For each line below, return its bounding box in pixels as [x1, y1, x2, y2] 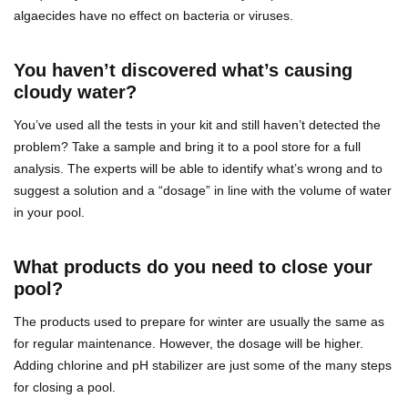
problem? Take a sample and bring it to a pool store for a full [14, 139, 361, 155]
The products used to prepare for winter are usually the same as [14, 314, 384, 330]
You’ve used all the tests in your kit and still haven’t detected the [14, 117, 381, 133]
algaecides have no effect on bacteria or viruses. [14, 8, 293, 24]
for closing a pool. [14, 380, 116, 395]
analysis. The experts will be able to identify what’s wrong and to [14, 161, 382, 177]
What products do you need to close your [14, 257, 372, 278]
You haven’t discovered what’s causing [14, 60, 352, 81]
